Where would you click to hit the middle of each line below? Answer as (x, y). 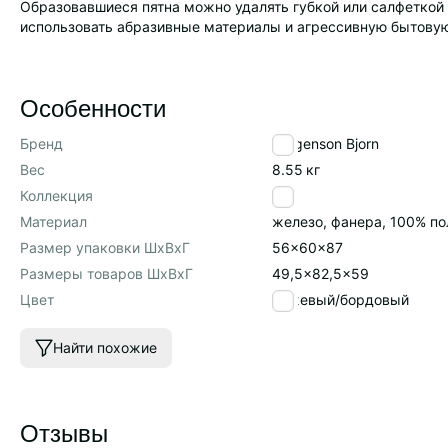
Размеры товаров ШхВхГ (106, 273)
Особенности (93, 106)
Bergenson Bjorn (326, 143)
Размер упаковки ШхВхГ (105, 247)
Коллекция (56, 195)
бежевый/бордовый (341, 299)
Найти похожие (105, 347)
